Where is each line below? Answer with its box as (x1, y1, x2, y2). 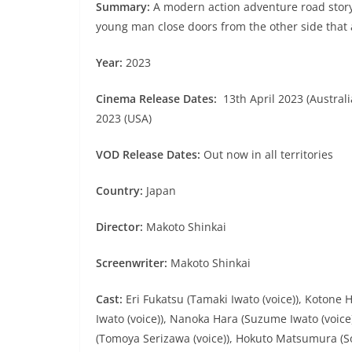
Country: (96, 183, 146, 199)
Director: (96, 219, 146, 235)
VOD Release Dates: (96, 147, 203, 163)
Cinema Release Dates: (96, 91, 217, 107)
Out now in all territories (203, 147, 333, 163)
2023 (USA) (96, 111, 152, 126)
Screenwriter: (96, 255, 170, 271)
